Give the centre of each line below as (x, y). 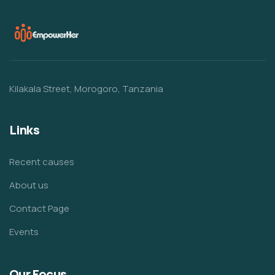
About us (29, 185)
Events (24, 232)
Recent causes (42, 162)
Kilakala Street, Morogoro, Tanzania (86, 89)
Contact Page (39, 209)
